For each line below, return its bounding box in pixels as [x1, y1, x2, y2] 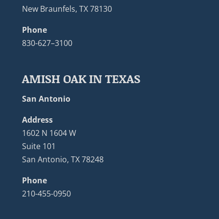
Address [22, 114, 53, 126]
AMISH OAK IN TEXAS [22, 70, 140, 87]
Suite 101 [22, 141, 56, 152]
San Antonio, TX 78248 [22, 154, 104, 165]
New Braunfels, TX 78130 [22, 3, 112, 15]
